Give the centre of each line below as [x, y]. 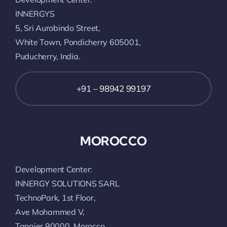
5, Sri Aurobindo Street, [58, 28]
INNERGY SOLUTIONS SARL [67, 183]
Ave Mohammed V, [50, 212]
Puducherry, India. [48, 56]
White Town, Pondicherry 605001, [78, 42]
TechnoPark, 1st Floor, [55, 197]
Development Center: [54, 169]
